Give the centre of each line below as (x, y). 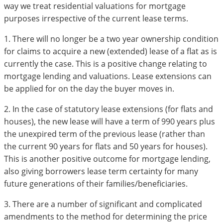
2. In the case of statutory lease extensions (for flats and (109, 109)
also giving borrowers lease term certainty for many (101, 171)
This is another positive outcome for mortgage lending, (107, 159)
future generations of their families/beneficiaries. (96, 183)
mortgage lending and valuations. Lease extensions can (108, 76)
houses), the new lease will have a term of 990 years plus (110, 121)
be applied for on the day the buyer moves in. (89, 88)
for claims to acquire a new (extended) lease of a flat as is (111, 51)
